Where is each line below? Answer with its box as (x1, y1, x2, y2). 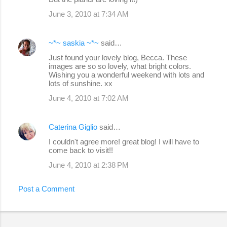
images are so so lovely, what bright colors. (49, 62, 191, 71)
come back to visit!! (49, 146, 113, 155)
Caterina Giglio (49, 123, 97, 132)
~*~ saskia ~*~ (49, 39, 99, 48)
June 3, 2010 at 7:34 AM (49, 10, 129, 19)
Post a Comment (18, 184, 74, 194)
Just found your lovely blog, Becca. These (49, 53, 187, 62)
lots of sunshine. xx (49, 79, 112, 88)
